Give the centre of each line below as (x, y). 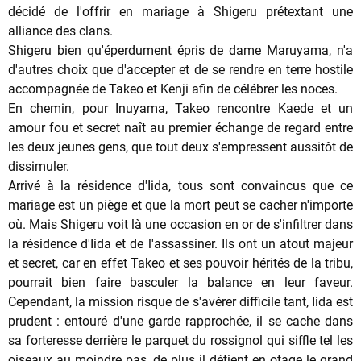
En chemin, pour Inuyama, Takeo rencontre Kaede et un (180, 108)
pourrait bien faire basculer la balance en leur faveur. (180, 282)
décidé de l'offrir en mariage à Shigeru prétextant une (180, 11)
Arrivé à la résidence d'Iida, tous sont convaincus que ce (180, 185)
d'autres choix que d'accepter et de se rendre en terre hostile (180, 69)
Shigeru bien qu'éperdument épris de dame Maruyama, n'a (180, 50)
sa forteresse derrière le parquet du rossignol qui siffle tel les (180, 340)
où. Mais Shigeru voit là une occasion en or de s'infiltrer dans (180, 224)
